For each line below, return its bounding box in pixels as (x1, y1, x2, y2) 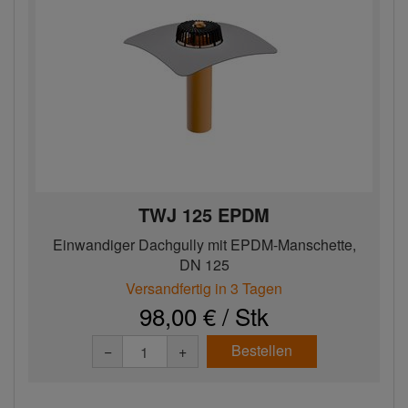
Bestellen (230, 340, 292, 361)
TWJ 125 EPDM (138, 201, 270, 228)
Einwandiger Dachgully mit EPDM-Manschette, (52, 234, 356, 255)
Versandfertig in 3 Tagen (126, 278, 282, 299)
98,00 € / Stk (139, 299, 269, 332)
